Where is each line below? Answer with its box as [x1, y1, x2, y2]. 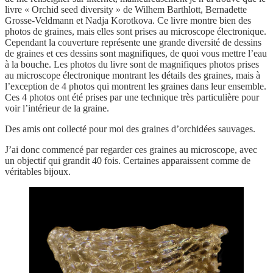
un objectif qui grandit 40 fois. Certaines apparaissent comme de [5, 155, 250, 166]
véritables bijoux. [5, 166, 71, 177]
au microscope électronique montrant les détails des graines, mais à [5, 69, 260, 80]
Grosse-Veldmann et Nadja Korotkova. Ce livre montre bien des [5, 15, 251, 26]
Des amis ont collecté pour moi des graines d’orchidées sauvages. [5, 123, 255, 134]
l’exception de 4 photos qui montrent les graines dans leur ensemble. [5, 80, 266, 91]
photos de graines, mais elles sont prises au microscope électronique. [5, 26, 266, 37]
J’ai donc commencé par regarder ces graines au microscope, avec [5, 144, 257, 155]
